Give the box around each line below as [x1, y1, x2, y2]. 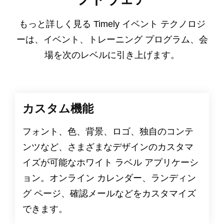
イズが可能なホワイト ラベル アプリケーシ [22, 157, 198, 167]
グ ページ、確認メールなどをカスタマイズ [22, 188, 196, 198]
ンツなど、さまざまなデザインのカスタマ [22, 141, 193, 152]
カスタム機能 [22, 101, 93, 115]
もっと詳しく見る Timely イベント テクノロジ [18, 18, 205, 29]
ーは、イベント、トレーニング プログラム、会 [16, 34, 208, 44]
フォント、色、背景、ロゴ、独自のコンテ [22, 126, 193, 136]
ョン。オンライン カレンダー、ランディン [22, 172, 196, 183]
